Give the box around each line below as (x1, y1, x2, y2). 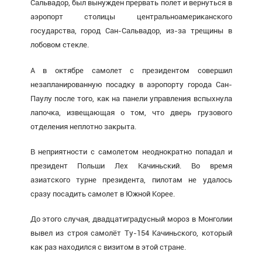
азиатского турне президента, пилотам (30, 175, 189, 184)
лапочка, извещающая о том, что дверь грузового (30, 108, 232, 117)
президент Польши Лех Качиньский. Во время (30, 161, 232, 170)
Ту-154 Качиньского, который (121, 229, 232, 237)
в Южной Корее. (118, 189, 175, 198)
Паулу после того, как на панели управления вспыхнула (30, 94, 232, 103)
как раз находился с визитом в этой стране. (30, 243, 186, 251)
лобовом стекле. (30, 40, 89, 50)
